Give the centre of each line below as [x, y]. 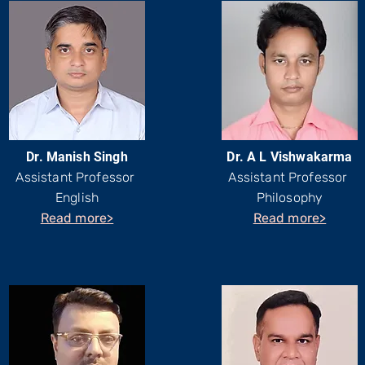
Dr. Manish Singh [77, 157]
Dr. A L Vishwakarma [290, 157]
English [77, 198]
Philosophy [290, 198]
